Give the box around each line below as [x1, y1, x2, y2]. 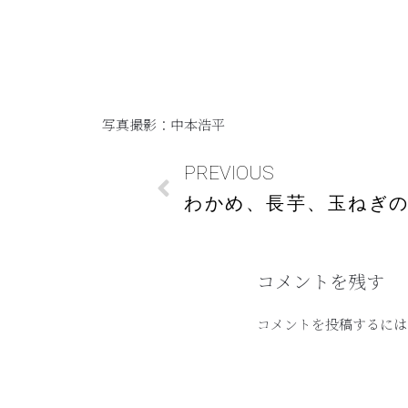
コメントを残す [257, 267, 384, 294]
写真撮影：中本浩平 [102, 114, 225, 134]
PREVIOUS [184, 161, 274, 184]
